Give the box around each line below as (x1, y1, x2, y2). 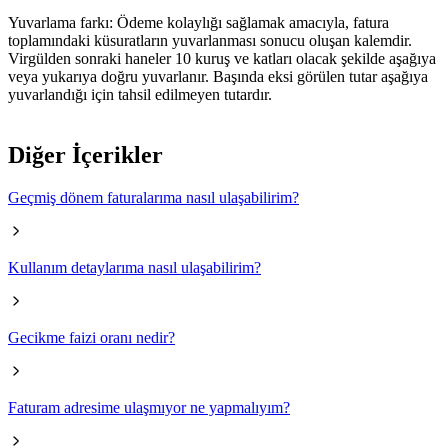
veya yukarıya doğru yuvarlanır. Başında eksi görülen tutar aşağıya (8, 67, 428, 85)
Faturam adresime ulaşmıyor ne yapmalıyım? (8, 398, 290, 416)
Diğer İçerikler (8, 141, 163, 168)
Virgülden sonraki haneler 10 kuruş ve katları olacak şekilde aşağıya (8, 49, 436, 67)
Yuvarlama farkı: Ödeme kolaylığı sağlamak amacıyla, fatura (8, 13, 389, 31)
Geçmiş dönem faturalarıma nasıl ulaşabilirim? (8, 188, 299, 206)
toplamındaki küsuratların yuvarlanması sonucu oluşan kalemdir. (8, 31, 412, 49)
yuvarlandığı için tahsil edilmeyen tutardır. (8, 85, 272, 103)
